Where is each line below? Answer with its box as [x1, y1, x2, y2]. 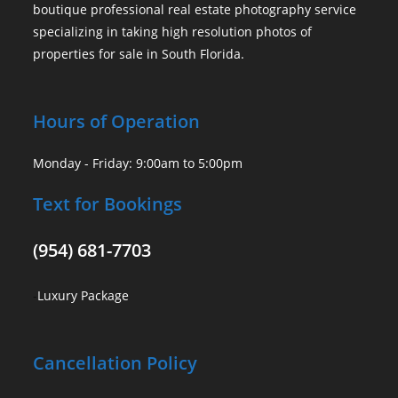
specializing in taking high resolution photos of [33, 23, 313, 41]
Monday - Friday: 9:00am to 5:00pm [33, 155, 243, 172]
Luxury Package [37, 287, 130, 305]
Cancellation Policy [33, 351, 198, 376]
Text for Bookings [33, 192, 183, 217]
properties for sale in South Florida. [33, 45, 245, 63]
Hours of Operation [33, 109, 201, 134]
